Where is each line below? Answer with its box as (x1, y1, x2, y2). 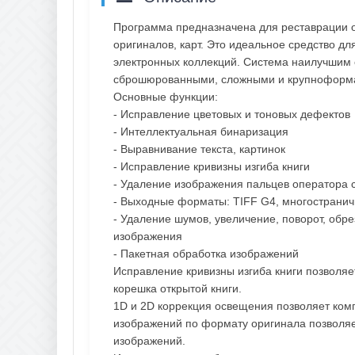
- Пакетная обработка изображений (113, 246, 299, 260)
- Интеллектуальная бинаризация (113, 124, 288, 138)
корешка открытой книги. (113, 281, 242, 295)
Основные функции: (113, 90, 218, 103)
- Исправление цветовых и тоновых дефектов (113, 107, 350, 120)
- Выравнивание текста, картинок (113, 142, 285, 155)
